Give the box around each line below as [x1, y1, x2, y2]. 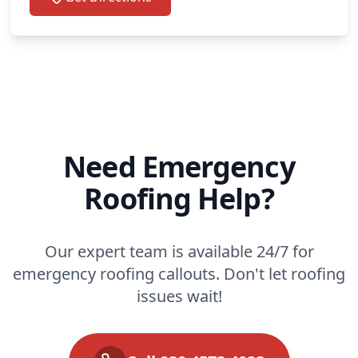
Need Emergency [63, 146, 295, 186]
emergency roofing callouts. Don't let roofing [13, 262, 345, 284]
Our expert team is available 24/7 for [44, 240, 314, 262]
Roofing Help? [84, 178, 274, 218]
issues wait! [136, 284, 222, 307]
